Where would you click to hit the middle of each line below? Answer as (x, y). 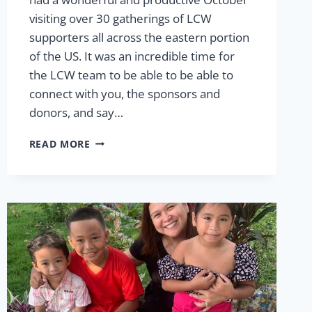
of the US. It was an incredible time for (132, 56)
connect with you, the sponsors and (124, 93)
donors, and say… (76, 112)
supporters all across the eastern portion (139, 37)
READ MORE (60, 143)
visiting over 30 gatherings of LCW (120, 18)
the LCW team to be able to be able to (131, 75)
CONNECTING (124, 169)
